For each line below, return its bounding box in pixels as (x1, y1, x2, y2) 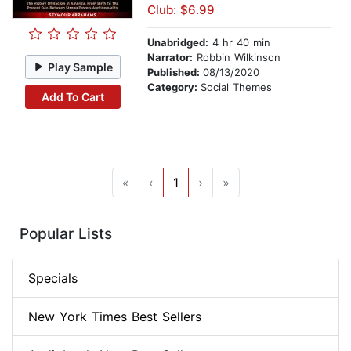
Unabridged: (147, 36, 208, 49)
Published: (147, 66, 203, 79)
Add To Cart (41, 89, 104, 103)
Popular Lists (20, 225, 112, 244)
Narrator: (147, 51, 193, 64)
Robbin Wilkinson (193, 51, 280, 64)
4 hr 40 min (208, 36, 270, 49)
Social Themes (201, 81, 272, 94)
